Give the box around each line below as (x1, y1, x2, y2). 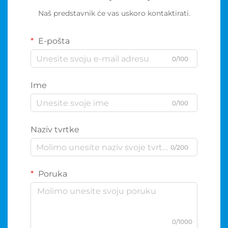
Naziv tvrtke (31, 125, 79, 135)
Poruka (36, 169, 67, 179)
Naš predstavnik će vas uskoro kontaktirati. (38, 9, 190, 18)
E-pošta (36, 36, 70, 46)
